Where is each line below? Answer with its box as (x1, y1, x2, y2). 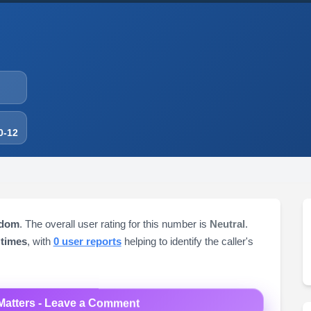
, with (26, 235, 53, 247)
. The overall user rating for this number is (19, 218, 210, 230)
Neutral (209, 218, 245, 230)
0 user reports (53, 235, 121, 247)
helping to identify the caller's (121, 235, 253, 247)
